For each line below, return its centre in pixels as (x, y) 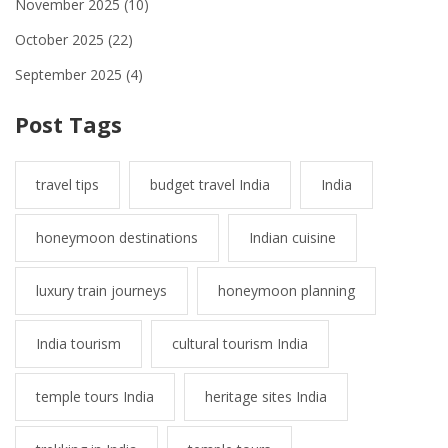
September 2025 (70, 75)
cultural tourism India (240, 344)
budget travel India (210, 185)
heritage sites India (266, 397)
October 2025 (61, 40)
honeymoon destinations (117, 238)
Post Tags (68, 124)
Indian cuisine (292, 238)
